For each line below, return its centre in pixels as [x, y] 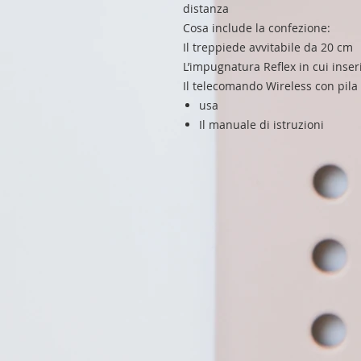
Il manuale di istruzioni [261, 124]
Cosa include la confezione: [257, 27]
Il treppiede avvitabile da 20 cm [268, 47]
